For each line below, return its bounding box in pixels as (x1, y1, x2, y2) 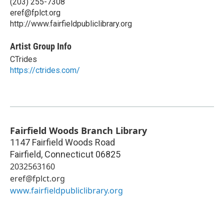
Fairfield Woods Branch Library (10, 124, 147, 137)
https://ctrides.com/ (10, 65, 80, 75)
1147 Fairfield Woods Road (10, 137, 115, 148)
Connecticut (44, 149, 93, 160)
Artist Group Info (10, 41, 71, 52)
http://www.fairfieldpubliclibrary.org (10, 19, 132, 29)
